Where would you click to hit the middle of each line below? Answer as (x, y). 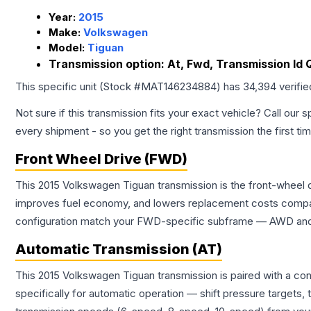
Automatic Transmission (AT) (119, 250)
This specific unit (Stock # (78, 87)
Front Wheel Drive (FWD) (101, 159)
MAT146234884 (179, 87)
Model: (68, 48)
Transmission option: (108, 64)
